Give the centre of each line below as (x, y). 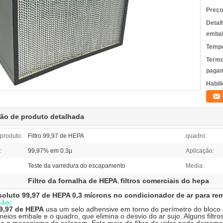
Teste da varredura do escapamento (77, 166)
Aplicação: (200, 151)
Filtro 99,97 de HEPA (56, 136)
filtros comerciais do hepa (165, 181)
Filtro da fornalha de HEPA (73, 181)
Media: (195, 166)
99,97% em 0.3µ (50, 151)
